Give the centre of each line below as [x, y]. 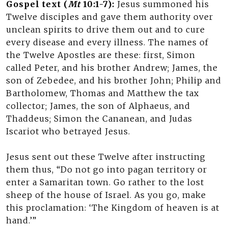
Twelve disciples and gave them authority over [110, 17]
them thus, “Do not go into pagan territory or [107, 169]
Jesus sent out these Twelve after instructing [106, 157]
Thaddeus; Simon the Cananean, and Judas [99, 119]
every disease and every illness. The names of [107, 42]
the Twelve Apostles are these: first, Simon [101, 55]
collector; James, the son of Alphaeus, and [98, 106]
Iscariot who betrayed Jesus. [68, 131]
